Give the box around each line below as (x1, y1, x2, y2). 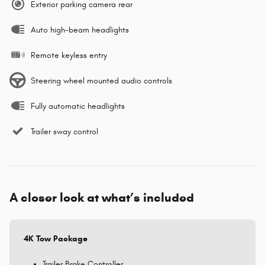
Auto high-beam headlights (31, 24, 129, 35)
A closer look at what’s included (9, 189, 194, 205)
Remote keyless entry (31, 50, 107, 60)
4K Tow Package (24, 233, 88, 244)
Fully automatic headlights (31, 101, 125, 111)
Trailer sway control (31, 126, 98, 137)
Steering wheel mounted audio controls (31, 75, 172, 86)
